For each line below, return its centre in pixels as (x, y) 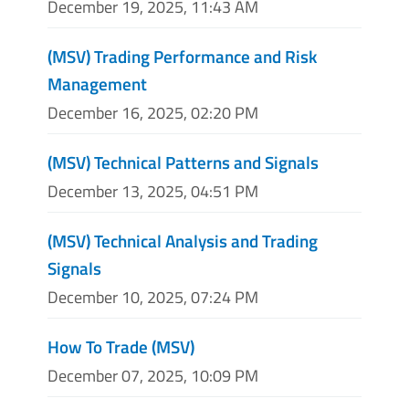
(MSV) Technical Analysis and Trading (183, 240)
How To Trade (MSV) (121, 347)
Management (97, 83)
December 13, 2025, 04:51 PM (153, 191)
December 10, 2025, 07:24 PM (153, 298)
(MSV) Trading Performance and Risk (182, 56)
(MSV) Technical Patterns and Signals (183, 162)
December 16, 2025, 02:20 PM (153, 112)
